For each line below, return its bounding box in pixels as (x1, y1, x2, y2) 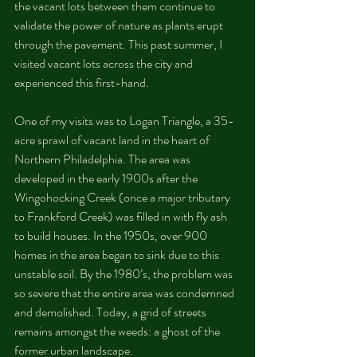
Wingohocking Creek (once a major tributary (14, 188, 233, 206)
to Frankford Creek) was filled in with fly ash (14, 207, 229, 226)
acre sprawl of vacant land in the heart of (14, 131, 212, 149)
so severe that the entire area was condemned (14, 284, 237, 302)
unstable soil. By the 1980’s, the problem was (14, 265, 235, 283)
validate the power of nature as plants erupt (14, 16, 226, 34)
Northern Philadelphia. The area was (14, 150, 193, 168)
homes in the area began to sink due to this (14, 245, 222, 264)
